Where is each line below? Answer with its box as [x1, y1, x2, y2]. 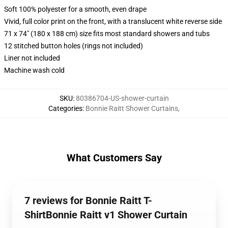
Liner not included [4, 54, 60, 62]
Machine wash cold [4, 66, 65, 74]
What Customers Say [66, 152, 162, 164]
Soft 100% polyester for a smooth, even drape [4, 5, 147, 13]
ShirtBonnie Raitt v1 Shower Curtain [24, 209, 187, 221]
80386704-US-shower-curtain [75, 94, 169, 102]
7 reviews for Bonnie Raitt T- [24, 194, 152, 207]
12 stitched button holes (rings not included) [4, 42, 143, 50]
